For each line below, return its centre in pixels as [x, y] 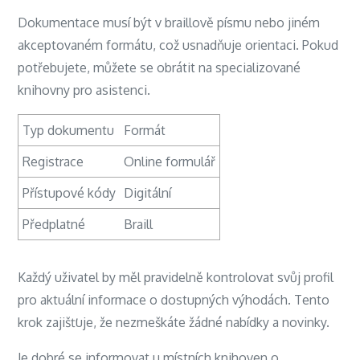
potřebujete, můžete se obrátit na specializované [160, 67]
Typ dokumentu [69, 130]
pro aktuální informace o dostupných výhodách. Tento [174, 300]
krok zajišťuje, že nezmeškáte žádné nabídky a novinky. [174, 322]
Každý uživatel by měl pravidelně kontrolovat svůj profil [176, 277]
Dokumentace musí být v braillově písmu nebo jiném [169, 22]
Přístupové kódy [70, 193]
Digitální [148, 193]
